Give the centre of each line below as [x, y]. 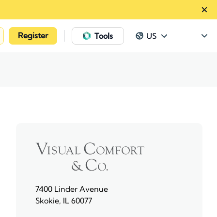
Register [33, 35]
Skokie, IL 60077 [63, 200]
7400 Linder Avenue [71, 189]
